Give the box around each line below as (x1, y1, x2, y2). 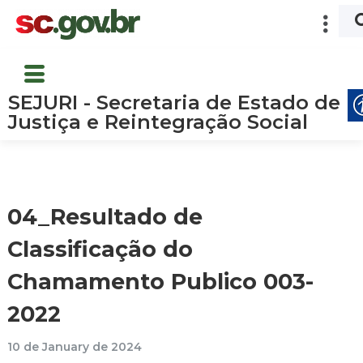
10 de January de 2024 (7, 339, 142, 354)
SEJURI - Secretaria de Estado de (8, 90, 340, 114)
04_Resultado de (7, 203, 203, 230)
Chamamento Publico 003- (7, 267, 314, 295)
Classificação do (7, 235, 193, 263)
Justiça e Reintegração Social (8, 109, 308, 134)
